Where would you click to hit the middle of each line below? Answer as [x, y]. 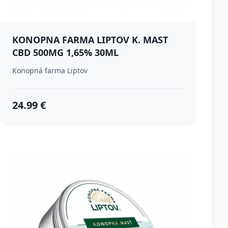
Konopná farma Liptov [50, 70]
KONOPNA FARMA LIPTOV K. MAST [90, 40]
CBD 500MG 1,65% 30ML [65, 52]
